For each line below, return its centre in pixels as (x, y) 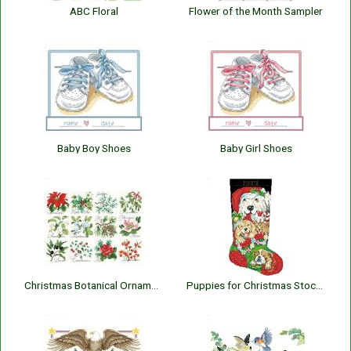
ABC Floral (94, 11)
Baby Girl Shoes (256, 148)
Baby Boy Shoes (94, 148)
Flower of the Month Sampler (256, 11)
